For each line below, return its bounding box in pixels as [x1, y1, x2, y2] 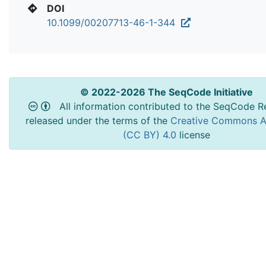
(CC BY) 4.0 [122, 128, 179, 141]
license [179, 128, 210, 141]
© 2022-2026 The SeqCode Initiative [80, 85, 253, 98]
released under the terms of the [25, 114, 170, 126]
